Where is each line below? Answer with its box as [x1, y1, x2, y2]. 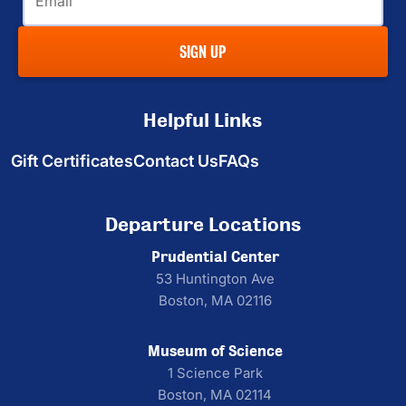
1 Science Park [167, 364, 263, 382]
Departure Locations [104, 214, 301, 236]
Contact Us [133, 151, 218, 170]
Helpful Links [143, 110, 263, 131]
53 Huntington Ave [155, 270, 275, 287]
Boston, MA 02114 [158, 386, 273, 403]
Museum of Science [147, 343, 283, 360]
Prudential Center [150, 249, 279, 266]
